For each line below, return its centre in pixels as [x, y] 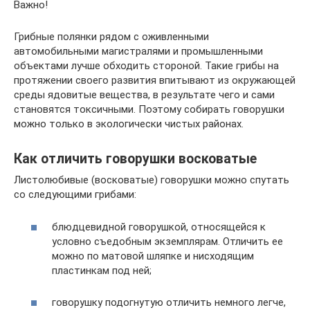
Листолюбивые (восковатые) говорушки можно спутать [152, 180]
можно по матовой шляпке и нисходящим [153, 256]
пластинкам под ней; [102, 270]
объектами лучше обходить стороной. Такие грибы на [146, 66]
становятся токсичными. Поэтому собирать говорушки [149, 109]
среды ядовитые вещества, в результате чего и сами [144, 95]
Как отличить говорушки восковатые [135, 159]
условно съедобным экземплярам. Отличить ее [167, 241]
